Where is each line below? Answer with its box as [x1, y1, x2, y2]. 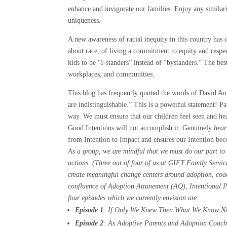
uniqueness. [68, 17, 101, 24]
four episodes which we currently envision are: [68, 194, 200, 202]
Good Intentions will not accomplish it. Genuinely [68, 124, 214, 132]
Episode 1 [75, 206, 104, 214]
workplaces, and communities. [68, 70, 155, 78]
